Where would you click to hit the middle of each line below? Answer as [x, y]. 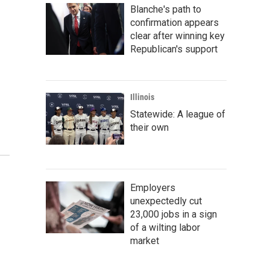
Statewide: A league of [178, 114]
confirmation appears [174, 23]
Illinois [142, 97]
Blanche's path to [166, 9]
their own [149, 127]
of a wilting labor [165, 228]
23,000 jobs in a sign [174, 214]
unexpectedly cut [166, 201]
